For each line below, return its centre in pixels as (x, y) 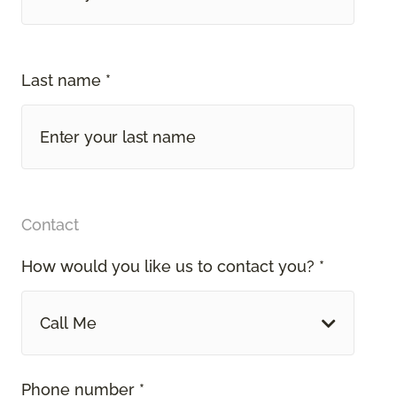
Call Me (68, 323)
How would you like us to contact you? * (173, 267)
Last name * (66, 81)
